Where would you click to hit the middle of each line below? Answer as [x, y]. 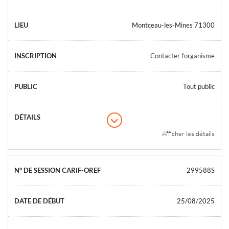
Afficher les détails [188, 133]
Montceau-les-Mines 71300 [173, 25]
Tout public [199, 86]
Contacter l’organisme [182, 55]
